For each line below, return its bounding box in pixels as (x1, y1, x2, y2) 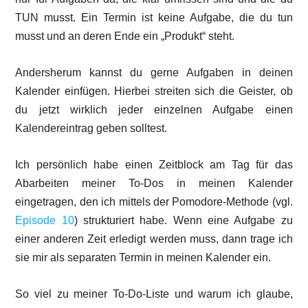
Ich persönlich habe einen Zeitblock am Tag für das (15, 159, 293, 170)
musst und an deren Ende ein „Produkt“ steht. (15, 30, 235, 42)
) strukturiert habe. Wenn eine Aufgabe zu (74, 214, 293, 226)
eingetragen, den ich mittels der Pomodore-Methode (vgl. (15, 196, 293, 208)
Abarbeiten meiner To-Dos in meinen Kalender (15, 177, 293, 189)
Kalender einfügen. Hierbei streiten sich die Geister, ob (15, 85, 293, 97)
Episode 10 (15, 214, 74, 226)
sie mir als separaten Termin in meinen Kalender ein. (15, 252, 272, 263)
